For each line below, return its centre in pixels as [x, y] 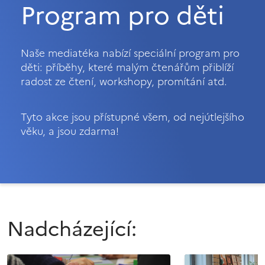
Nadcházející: [72, 229]
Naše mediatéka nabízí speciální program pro [130, 53]
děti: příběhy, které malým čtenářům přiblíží [127, 67]
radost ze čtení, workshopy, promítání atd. [124, 81]
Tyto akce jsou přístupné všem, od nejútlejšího [132, 117]
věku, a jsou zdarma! [70, 131]
